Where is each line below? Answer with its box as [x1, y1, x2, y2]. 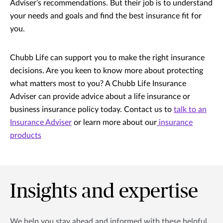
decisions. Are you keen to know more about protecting [10, 66, 203, 75]
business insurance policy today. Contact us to [10, 105, 174, 113]
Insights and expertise [10, 181, 198, 202]
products [10, 131, 41, 139]
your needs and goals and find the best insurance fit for [10, 11, 202, 20]
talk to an [174, 105, 207, 113]
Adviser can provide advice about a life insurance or [10, 92, 190, 101]
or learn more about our [72, 118, 157, 126]
